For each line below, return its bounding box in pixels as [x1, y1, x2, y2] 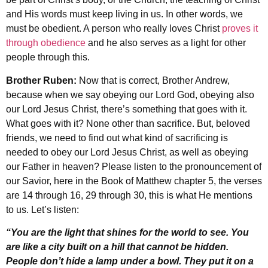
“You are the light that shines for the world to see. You [6, 227, 249, 237]
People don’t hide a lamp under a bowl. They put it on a [6, 255, 254, 266]
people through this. [6, 52, 90, 63]
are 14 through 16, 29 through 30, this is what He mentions [6, 190, 252, 200]
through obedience [6, 38, 86, 48]
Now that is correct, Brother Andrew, [79, 75, 230, 86]
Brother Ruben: [6, 75, 79, 86]
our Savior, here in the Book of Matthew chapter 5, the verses [6, 175, 262, 186]
